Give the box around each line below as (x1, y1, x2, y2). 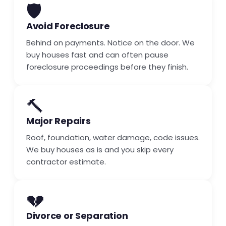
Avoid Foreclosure (26, 20, 110, 33)
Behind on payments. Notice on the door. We (26, 37, 195, 48)
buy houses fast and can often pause (26, 49, 168, 61)
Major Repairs (26, 115, 91, 128)
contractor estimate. (26, 156, 106, 167)
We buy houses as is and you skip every (26, 144, 174, 155)
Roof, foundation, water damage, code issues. (26, 132, 200, 143)
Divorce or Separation (26, 209, 128, 222)
